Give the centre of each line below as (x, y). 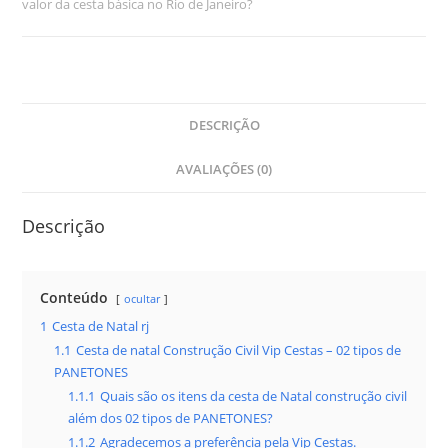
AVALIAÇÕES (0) (224, 169)
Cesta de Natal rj (101, 326)
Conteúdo (74, 297)
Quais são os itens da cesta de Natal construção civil (254, 396)
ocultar (142, 298)
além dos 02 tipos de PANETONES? (171, 418)
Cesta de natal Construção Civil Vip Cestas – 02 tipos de (239, 350)
